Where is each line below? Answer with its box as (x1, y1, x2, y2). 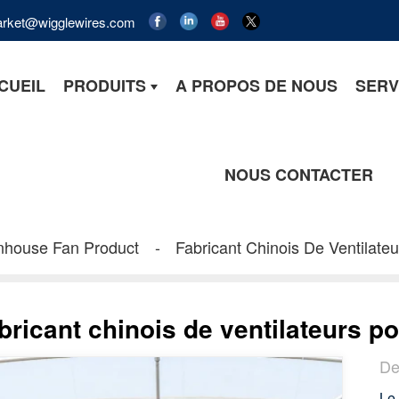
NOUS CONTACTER (224, 162, 374, 186)
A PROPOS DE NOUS (175, 73, 338, 97)
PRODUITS (63, 73, 147, 97)
